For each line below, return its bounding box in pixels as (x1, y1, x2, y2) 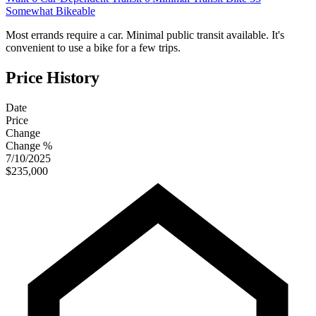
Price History (6, 68, 99, 87)
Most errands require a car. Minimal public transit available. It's (6, 28, 284, 41)
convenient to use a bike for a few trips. (6, 41, 181, 54)
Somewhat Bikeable (6, 4, 95, 17)
